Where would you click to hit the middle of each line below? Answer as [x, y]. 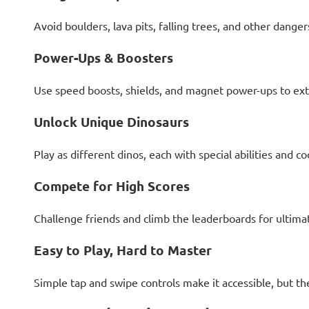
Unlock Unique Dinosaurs [111, 121]
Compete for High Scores [111, 186]
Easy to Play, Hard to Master [122, 250]
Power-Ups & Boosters [103, 57]
